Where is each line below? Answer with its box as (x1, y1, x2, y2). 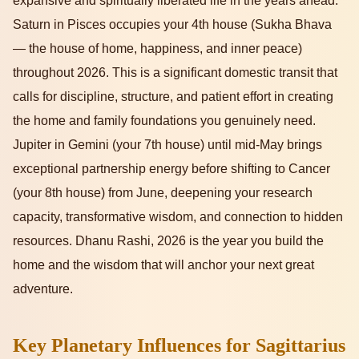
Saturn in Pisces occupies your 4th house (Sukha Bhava (13, 17, 332, 31)
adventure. (13, 281, 73, 296)
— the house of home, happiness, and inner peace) (13, 41, 302, 55)
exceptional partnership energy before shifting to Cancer (13, 161, 330, 175)
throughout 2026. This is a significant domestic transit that (13, 65, 337, 79)
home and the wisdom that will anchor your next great (13, 257, 314, 272)
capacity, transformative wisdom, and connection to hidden (13, 209, 343, 224)
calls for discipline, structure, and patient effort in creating (13, 89, 333, 103)
